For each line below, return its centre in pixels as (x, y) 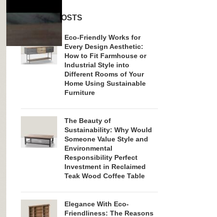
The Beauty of (87, 121)
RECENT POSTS (51, 18)
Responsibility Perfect (101, 158)
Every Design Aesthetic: (104, 47)
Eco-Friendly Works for (102, 38)
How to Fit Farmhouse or (105, 56)
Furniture (79, 93)
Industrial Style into (97, 65)
